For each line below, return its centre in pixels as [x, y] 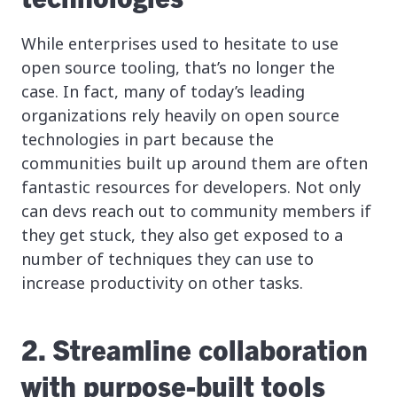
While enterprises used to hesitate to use [180, 44]
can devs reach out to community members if [196, 211]
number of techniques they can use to [167, 259]
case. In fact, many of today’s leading [163, 92]
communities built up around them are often [195, 163]
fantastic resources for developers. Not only [191, 187]
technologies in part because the [148, 140]
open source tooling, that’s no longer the [178, 68]
